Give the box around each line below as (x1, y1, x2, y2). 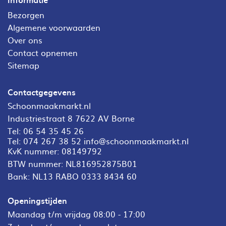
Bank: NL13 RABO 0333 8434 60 (8, 169, 137, 182)
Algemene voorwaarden (8, 21, 100, 33)
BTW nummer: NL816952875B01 (8, 157, 137, 169)
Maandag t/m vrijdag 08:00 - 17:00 (8, 207, 145, 220)
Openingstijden (8, 194, 67, 206)
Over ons (8, 33, 42, 46)
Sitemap (8, 59, 39, 71)
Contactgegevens (8, 85, 76, 98)
